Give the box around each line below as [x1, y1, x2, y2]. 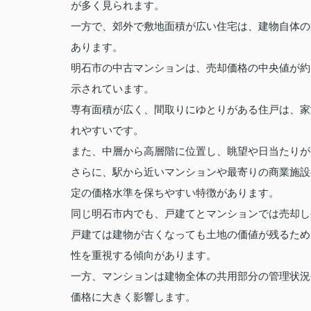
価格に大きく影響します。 [71, 291, 196, 303]
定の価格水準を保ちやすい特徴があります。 [71, 187, 279, 199]
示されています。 [71, 83, 154, 94]
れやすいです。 [71, 124, 144, 136]
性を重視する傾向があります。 [71, 249, 217, 261]
